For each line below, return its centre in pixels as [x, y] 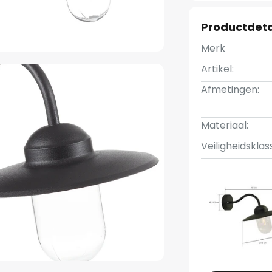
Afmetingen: [230, 90]
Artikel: [218, 69]
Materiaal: [225, 125]
